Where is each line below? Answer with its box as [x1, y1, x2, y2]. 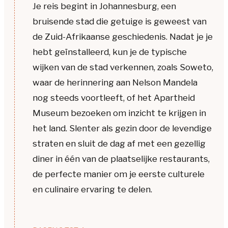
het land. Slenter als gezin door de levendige [33, 123, 212, 133]
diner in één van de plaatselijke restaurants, [33, 153, 210, 164]
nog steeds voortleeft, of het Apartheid [33, 92, 195, 103]
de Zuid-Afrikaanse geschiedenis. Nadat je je [33, 31, 213, 42]
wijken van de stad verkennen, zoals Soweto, [33, 62, 213, 72]
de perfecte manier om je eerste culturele [33, 168, 205, 179]
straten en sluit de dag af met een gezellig [33, 138, 206, 149]
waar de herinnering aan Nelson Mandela [33, 77, 197, 88]
